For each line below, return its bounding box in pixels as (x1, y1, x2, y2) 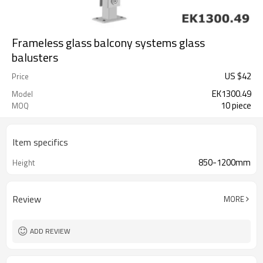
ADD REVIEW (30, 225, 70, 237)
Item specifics (12, 135, 68, 149)
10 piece (221, 99, 251, 112)
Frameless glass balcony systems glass (12, 33, 205, 52)
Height (12, 157, 35, 168)
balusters (12, 48, 58, 66)
